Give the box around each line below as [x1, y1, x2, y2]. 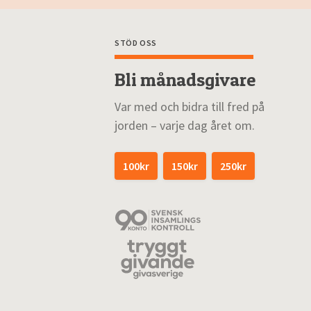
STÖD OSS [114, 37, 157, 48]
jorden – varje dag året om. [114, 117, 255, 133]
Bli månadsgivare [114, 69, 255, 90]
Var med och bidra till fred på [114, 99, 264, 115]
